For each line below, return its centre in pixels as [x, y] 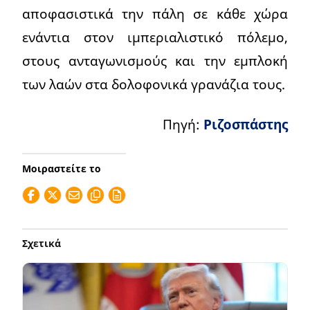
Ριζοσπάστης [246, 125]
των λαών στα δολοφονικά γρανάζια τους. [154, 84]
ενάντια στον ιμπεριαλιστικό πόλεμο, [155, 37]
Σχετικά [42, 244]
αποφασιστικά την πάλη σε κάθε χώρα [155, 14]
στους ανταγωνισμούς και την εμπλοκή [155, 61]
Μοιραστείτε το [62, 169]
